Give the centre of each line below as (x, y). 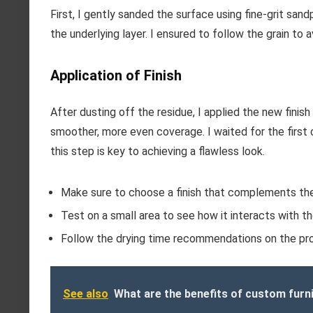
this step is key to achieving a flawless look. (158, 151)
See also (86, 294)
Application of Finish (116, 75)
